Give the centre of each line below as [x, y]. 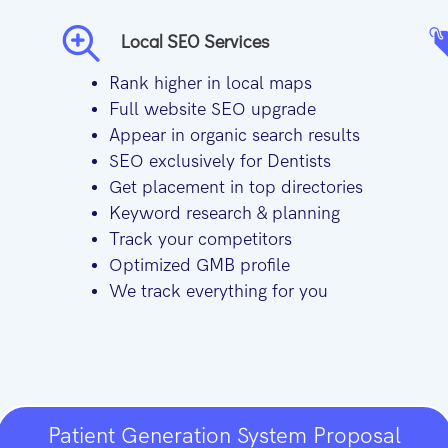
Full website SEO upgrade [212, 110]
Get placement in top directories [235, 188]
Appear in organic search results [234, 136]
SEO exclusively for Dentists [219, 162]
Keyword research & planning [224, 214]
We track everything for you [218, 292]
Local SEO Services [194, 41]
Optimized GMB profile [203, 266]
